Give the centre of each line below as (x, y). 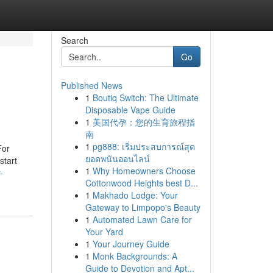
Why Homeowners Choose (144, 171)
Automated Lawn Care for (142, 219)
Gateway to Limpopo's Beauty (143, 207)
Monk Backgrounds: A (135, 256)
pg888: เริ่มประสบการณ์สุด (144, 146)
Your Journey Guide (131, 244)
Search (74, 40)
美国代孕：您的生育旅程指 (144, 122)
